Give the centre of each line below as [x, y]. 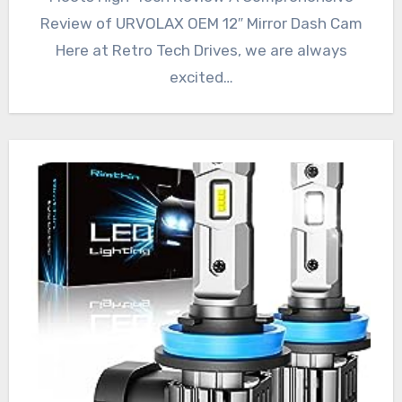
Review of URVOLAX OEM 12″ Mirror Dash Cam [201, 24]
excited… [201, 78]
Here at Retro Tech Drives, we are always [201, 51]
